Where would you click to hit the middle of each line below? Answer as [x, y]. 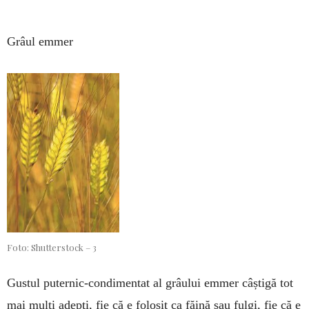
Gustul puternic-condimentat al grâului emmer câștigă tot [150, 282]
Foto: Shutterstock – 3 [52, 247]
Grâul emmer [40, 41]
